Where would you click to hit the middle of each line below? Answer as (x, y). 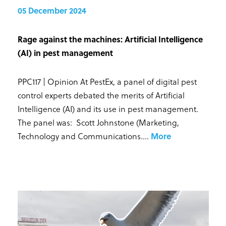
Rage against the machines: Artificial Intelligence (110, 39)
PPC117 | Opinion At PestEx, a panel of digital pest (107, 82)
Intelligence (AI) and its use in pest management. (108, 109)
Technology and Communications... (82, 136)
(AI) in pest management (65, 53)
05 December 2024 (52, 11)
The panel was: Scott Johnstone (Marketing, (98, 123)
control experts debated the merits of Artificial (101, 95)
